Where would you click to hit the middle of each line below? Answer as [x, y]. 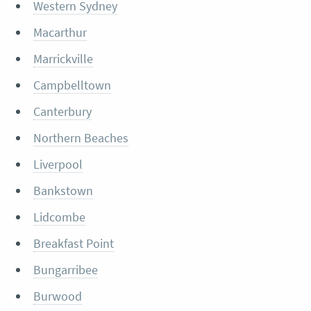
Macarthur [60, 33]
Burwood [57, 296]
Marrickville [63, 59]
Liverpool [58, 165]
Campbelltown [72, 85]
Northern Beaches [81, 138]
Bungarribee [65, 270]
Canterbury [62, 112]
